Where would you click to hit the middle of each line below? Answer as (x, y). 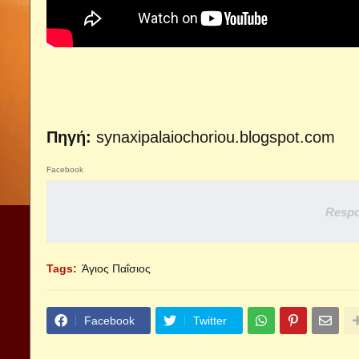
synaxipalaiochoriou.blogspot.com (216, 137)
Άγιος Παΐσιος (116, 269)
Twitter (210, 321)
